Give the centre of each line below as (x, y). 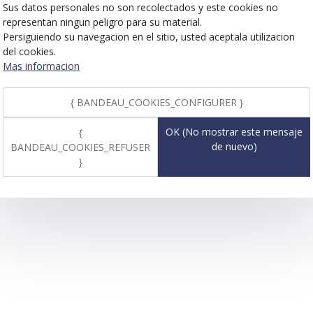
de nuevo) (234, 146)
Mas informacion (41, 66)
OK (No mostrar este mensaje (234, 131)
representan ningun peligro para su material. (102, 22)
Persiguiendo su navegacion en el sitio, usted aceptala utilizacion (149, 36)
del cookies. (29, 51)
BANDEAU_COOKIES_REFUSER (80, 147)
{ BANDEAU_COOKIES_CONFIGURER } (156, 102)
